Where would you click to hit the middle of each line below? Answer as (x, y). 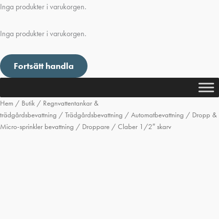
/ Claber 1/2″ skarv (140, 127)
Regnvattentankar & (71, 103)
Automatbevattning (157, 115)
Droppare (96, 127)
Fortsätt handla (44, 66)
